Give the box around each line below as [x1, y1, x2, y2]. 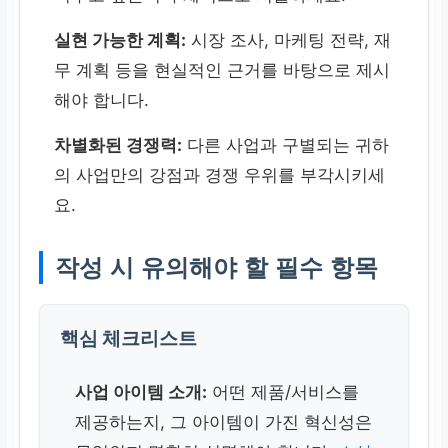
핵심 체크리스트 [60, 325, 198, 350]
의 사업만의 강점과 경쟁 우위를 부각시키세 [54, 164, 386, 185]
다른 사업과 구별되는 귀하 [182, 134, 390, 155]
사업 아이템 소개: [75, 381, 208, 402]
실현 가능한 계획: [54, 29, 187, 50]
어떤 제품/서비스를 [207, 381, 360, 402]
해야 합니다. [54, 89, 150, 110]
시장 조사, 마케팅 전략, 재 [186, 29, 392, 50]
